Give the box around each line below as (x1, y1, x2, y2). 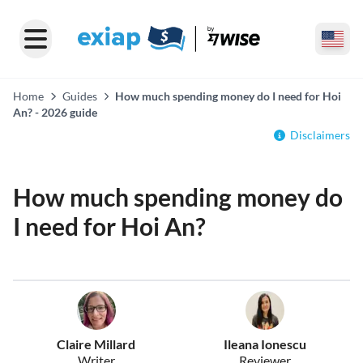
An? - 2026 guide (13, 105, 97, 119)
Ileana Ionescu (223, 336, 306, 352)
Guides (62, 89, 97, 103)
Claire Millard (57, 336, 136, 352)
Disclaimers (290, 128, 350, 142)
